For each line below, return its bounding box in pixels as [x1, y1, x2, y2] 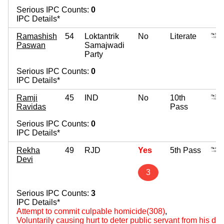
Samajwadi [84, 40, 124, 49]
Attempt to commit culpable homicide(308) [16, 206, 165, 215]
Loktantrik [84, 31, 119, 40]
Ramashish [16, 31, 57, 40]
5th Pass [170, 145, 201, 154]
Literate [170, 31, 196, 40]
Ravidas [16, 102, 46, 111]
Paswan [16, 40, 45, 49]
